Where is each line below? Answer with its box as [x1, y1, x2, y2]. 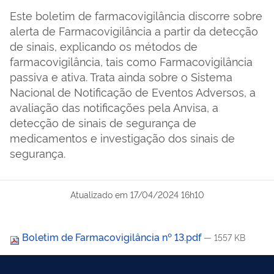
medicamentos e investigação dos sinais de [10, 129, 235, 145]
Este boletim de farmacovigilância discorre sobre [10, 7, 262, 23]
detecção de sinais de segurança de [10, 114, 196, 130]
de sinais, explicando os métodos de [10, 37, 198, 53]
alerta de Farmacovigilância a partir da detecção [10, 22, 258, 38]
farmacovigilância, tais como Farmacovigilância [10, 53, 253, 68]
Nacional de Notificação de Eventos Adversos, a [10, 83, 256, 99]
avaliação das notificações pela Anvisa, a [10, 98, 218, 114]
